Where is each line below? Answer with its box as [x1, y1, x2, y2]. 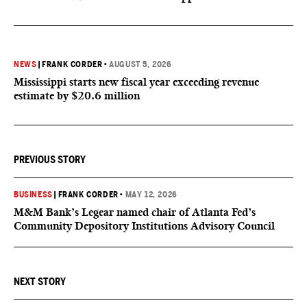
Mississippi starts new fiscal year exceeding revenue [14, 75, 259, 88]
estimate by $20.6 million [14, 89, 140, 102]
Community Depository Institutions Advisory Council [14, 219, 275, 232]
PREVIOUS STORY [14, 154, 86, 165]
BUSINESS [14, 190, 53, 199]
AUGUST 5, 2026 [109, 60, 172, 69]
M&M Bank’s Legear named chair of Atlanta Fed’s [14, 206, 256, 219]
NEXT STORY [14, 276, 66, 287]
